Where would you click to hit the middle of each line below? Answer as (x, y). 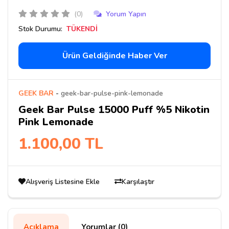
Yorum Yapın (126, 14)
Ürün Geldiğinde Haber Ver (114, 55)
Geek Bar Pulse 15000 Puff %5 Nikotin (114, 109)
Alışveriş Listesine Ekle (64, 181)
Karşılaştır (138, 181)
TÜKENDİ (82, 29)
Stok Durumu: (40, 29)
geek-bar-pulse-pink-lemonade (112, 93)
